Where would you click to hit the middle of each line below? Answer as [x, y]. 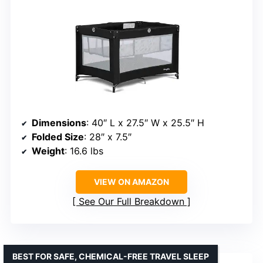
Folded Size [58, 136]
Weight [48, 151]
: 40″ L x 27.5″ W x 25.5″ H [145, 122]
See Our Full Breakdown [131, 201]
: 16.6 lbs [84, 151]
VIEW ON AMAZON [131, 181]
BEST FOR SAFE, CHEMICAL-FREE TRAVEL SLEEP [111, 256]
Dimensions [59, 122]
